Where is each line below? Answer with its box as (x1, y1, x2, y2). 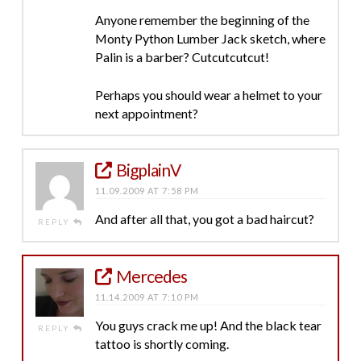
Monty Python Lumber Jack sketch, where (94, 30, 326, 46)
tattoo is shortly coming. (94, 335, 229, 351)
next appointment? (94, 105, 198, 121)
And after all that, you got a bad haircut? (94, 210, 314, 226)
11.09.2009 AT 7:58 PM (94, 185, 199, 196)
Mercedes (116, 265, 188, 286)
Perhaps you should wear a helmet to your (94, 86, 322, 102)
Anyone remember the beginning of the (94, 11, 309, 27)
